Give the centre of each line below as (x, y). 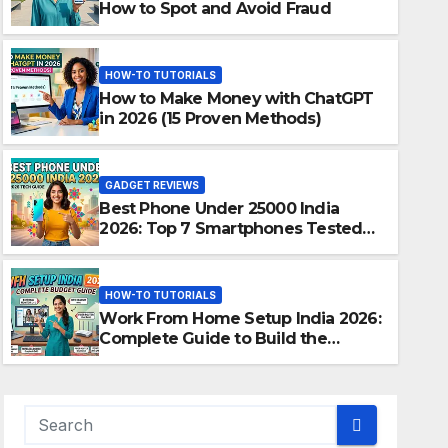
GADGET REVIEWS (152, 184)
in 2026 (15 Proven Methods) (210, 118)
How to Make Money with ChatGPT (236, 98)
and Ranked (147, 248)
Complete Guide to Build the (213, 338)
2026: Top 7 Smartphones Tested (231, 228)
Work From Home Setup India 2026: (240, 318)
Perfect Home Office (181, 358)
